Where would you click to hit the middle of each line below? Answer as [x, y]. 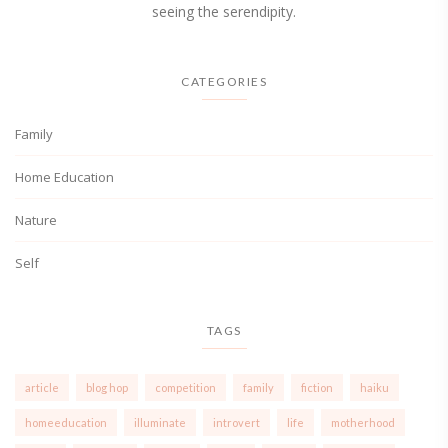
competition [185, 387]
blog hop [107, 387]
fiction [317, 387]
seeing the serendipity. [224, 11]
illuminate [160, 422]
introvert [236, 422]
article [42, 387]
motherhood [363, 422]
